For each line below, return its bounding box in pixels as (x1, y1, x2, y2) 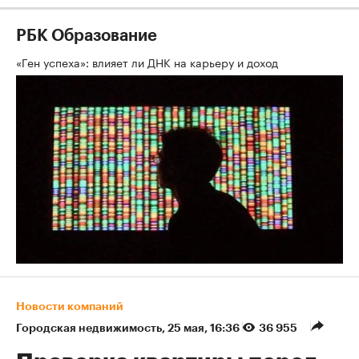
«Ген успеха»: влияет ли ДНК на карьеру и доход (16, 53, 281, 71)
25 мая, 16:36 (167, 322, 242, 334)
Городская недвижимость (16, 322, 162, 334)
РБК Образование (16, 28, 157, 45)
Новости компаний (16, 301, 123, 313)
